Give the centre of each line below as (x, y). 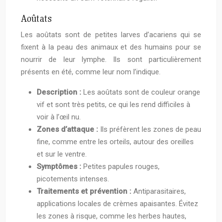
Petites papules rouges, (121, 167)
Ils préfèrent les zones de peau (151, 130)
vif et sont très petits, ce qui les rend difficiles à (113, 105)
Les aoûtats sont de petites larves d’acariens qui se (111, 35)
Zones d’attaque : (68, 130)
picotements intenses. (73, 179)
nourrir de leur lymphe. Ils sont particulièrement (111, 60)
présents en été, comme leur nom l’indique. (91, 72)
